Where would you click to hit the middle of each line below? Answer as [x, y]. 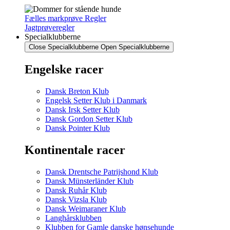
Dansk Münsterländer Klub [89, 181]
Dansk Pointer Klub [78, 128]
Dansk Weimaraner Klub [85, 208]
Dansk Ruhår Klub [76, 190]
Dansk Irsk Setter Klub [82, 109]
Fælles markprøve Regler [65, 18]
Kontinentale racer [75, 150]
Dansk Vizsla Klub [76, 199]
